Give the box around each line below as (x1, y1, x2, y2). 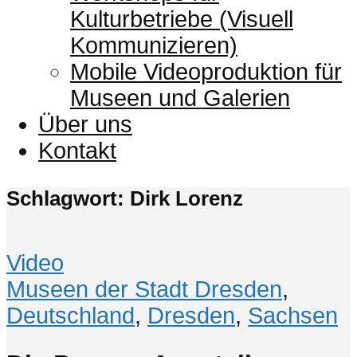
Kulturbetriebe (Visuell (70, 6, 293, 32)
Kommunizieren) (70, 32, 237, 58)
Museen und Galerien (70, 84, 290, 111)
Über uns (38, 111, 132, 137)
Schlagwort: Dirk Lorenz (6, 186, 243, 210)
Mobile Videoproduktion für (70, 58, 342, 84)
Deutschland (6, 302, 135, 328)
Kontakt (38, 137, 116, 163)
